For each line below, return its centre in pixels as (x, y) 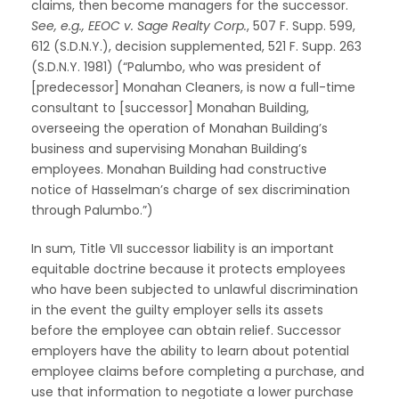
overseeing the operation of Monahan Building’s (179, 128)
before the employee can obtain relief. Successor (186, 330)
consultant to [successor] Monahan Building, (170, 107)
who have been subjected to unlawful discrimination (195, 289)
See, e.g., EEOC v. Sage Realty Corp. (139, 25)
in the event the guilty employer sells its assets (177, 309)
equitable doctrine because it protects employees (188, 269)
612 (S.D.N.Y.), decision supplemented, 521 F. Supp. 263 (196, 46)
